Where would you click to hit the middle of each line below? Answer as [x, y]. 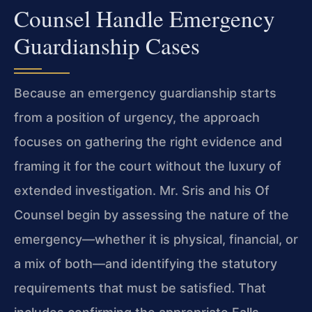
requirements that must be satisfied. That [140, 288]
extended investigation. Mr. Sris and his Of [142, 190]
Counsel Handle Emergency [145, 18]
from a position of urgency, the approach [137, 117]
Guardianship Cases [107, 45]
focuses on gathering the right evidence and [148, 141]
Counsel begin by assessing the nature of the [151, 214]
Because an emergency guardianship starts [145, 93]
